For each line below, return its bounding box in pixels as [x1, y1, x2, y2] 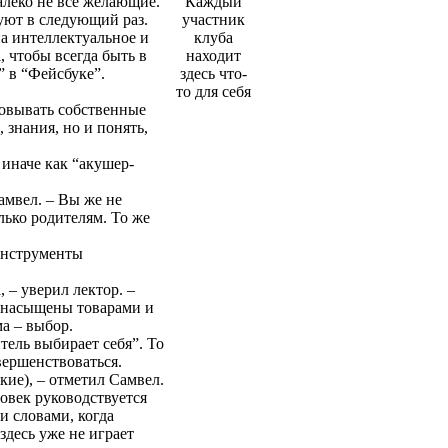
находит [186, 47, 241, 64]
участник [182, 11, 245, 28]
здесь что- [180, 65, 247, 82]
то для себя [176, 83, 251, 100]
